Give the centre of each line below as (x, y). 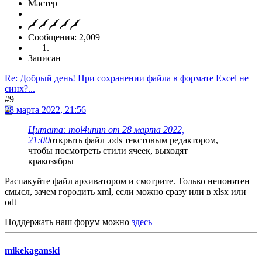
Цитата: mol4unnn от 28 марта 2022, (106, 129)
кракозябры (51, 161)
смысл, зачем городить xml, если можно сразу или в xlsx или (125, 191)
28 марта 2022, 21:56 (45, 109)
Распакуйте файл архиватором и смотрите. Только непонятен (127, 181)
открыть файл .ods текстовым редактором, (134, 140)
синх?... (20, 88)
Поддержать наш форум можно (68, 222)
